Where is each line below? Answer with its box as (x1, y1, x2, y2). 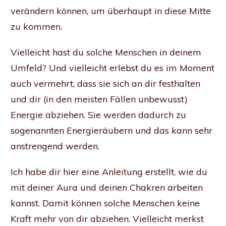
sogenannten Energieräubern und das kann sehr (11, 125, 212, 137)
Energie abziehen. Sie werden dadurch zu (11, 109, 186, 121)
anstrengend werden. (11, 140, 102, 152)
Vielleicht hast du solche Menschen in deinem (11, 46, 201, 59)
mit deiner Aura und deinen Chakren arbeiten (11, 182, 203, 194)
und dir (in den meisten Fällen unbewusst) (11, 93, 188, 105)
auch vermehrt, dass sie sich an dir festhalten (11, 78, 200, 90)
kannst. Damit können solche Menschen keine (11, 197, 200, 209)
